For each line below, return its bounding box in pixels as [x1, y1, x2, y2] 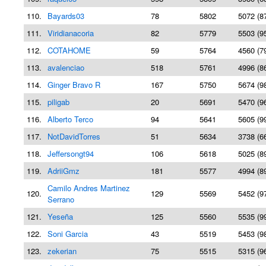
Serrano [47, 194, 74, 205]
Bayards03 [47, 10, 84, 21]
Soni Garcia [47, 228, 88, 239]
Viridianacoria [47, 27, 94, 39]
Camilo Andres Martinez [47, 182, 130, 194]
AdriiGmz [47, 165, 80, 176]
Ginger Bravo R [47, 79, 100, 90]
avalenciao [47, 62, 84, 73]
